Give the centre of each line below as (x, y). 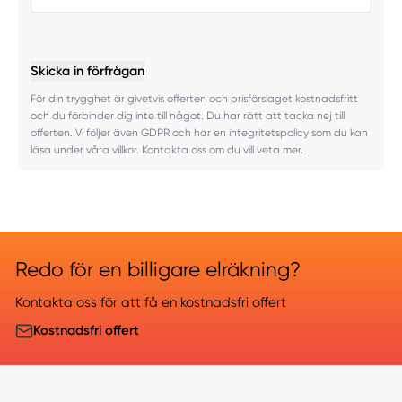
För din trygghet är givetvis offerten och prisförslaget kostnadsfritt (194, 99)
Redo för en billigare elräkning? (157, 269)
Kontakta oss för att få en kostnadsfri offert (150, 303)
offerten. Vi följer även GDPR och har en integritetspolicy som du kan (199, 133)
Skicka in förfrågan (87, 70)
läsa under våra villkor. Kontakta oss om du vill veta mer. (166, 150)
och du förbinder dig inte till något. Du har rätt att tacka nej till (187, 116)
